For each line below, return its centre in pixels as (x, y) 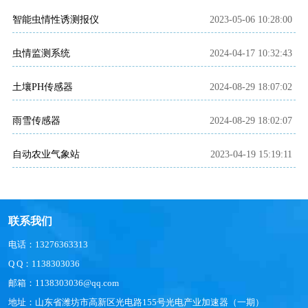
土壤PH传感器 (43, 87)
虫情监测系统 (41, 54)
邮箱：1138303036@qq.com (64, 283)
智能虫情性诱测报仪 (56, 20)
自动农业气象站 (46, 155)
